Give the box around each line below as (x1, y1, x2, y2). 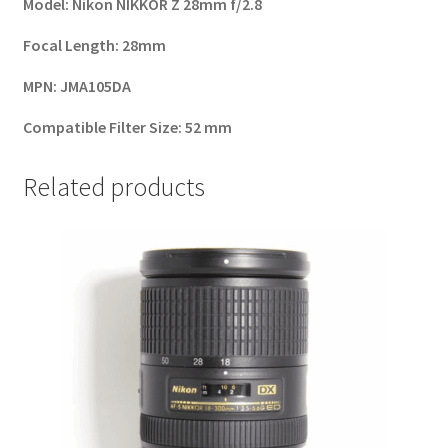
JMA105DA (59, 75, 131, 96)
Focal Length (22, 34, 115, 55)
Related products (22, 170, 205, 203)
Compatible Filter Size (22, 116, 178, 137)
